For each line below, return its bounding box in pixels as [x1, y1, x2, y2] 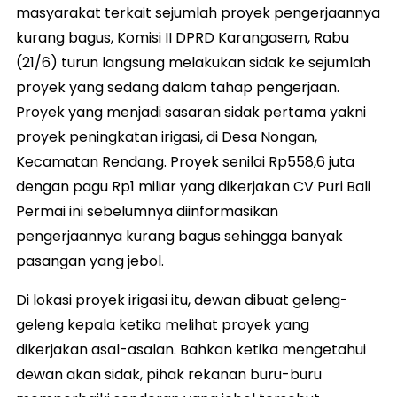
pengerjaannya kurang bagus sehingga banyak [16, 225, 343, 246]
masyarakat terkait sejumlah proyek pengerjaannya [16, 2, 380, 23]
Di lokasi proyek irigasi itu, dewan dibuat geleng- [16, 289, 348, 310]
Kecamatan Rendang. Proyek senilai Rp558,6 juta [16, 151, 354, 172]
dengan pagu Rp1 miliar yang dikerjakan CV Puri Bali [16, 175, 370, 197]
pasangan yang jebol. [16, 250, 164, 271]
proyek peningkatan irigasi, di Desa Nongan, [16, 126, 317, 147]
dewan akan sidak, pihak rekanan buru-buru [16, 363, 322, 385]
